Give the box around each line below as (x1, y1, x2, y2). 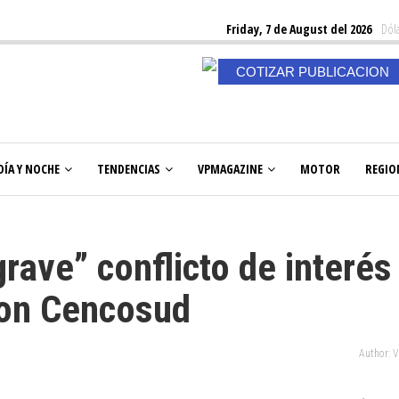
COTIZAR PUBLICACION (235, 64, 389, 79)
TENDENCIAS (97, 160, 160, 177)
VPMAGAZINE (198, 160, 263, 177)
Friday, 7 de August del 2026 (226, 20, 371, 37)
